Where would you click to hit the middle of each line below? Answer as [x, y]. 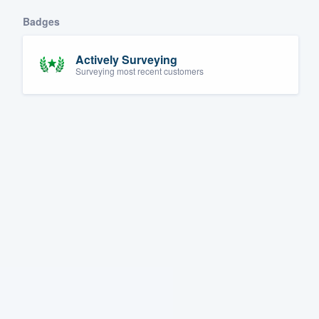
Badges [41, 21]
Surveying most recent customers [140, 71]
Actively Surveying [126, 60]
